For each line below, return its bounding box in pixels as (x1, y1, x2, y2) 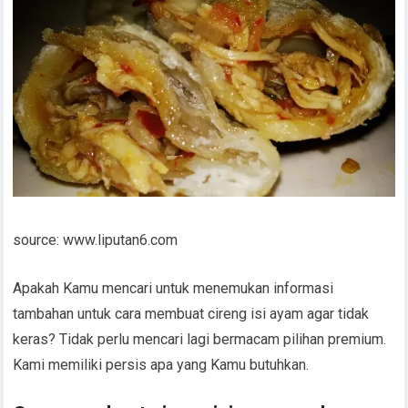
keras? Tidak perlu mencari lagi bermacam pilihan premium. (13, 330, 387, 348)
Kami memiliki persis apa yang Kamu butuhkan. (13, 355, 310, 373)
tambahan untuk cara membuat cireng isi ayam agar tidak (13, 304, 370, 322)
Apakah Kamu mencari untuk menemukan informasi (13, 279, 334, 297)
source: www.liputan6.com (13, 230, 178, 249)
